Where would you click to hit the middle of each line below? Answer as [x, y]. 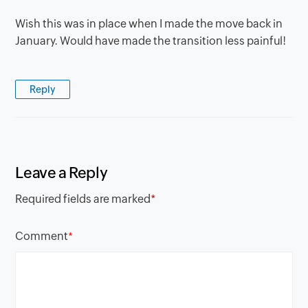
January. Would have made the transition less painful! [151, 41]
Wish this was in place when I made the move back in [149, 23]
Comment [42, 236]
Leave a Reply [62, 173]
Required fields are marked [83, 199]
